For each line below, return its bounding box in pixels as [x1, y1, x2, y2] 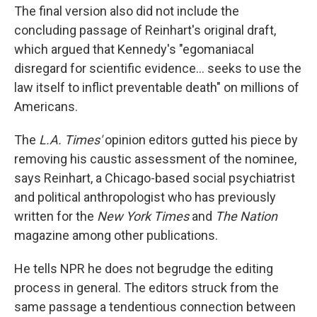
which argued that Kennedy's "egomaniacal [14, 42, 254, 57]
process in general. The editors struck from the [14, 280, 279, 295]
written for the [14, 209, 97, 224]
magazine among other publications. [14, 228, 218, 243]
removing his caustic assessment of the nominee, [14, 151, 296, 166]
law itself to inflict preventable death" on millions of [14, 80, 299, 95]
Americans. [14, 99, 78, 114]
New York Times [97, 209, 189, 224]
